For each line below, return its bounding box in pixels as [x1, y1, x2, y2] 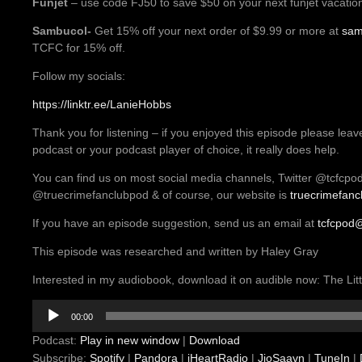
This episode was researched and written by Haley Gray [32, 245, 318, 259]
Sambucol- [32, 24, 91, 38]
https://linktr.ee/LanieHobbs [32, 98, 171, 112]
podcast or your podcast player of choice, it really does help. [32, 143, 339, 157]
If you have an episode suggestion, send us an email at [32, 217, 318, 230]
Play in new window [80, 334, 179, 347]
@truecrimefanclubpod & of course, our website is [32, 188, 290, 202]
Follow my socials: [32, 69, 125, 83]
